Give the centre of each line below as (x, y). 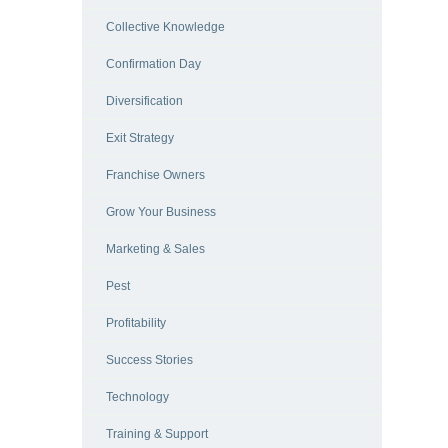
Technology (137, 397)
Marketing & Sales (155, 249)
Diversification (144, 101)
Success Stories (149, 360)
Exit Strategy (140, 138)
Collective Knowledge (165, 27)
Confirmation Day (153, 64)
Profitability (136, 323)
